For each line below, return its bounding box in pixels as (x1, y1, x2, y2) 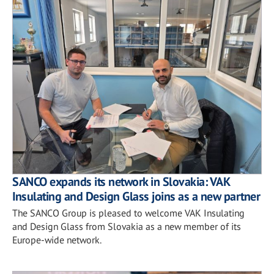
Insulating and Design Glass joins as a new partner (12, 188, 260, 204)
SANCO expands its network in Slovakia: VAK (12, 174, 229, 190)
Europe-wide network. (12, 234, 102, 246)
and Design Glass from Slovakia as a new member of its (12, 220, 241, 232)
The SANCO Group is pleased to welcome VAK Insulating (12, 207, 245, 219)
